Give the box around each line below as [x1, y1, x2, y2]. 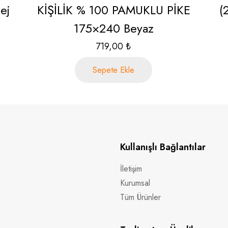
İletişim [120, 163, 142, 175]
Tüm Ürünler [120, 191, 161, 203]
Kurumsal [120, 177, 150, 189]
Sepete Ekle [93, 64, 135, 76]
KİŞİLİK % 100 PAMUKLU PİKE [37, 1, 190, 19]
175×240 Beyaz [73, 19, 154, 37]
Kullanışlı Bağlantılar [120, 140, 206, 154]
